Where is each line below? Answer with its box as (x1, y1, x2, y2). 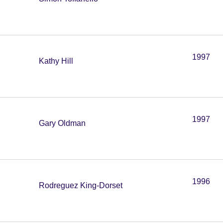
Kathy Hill (39, 57, 73, 65)
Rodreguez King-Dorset (39, 181, 122, 190)
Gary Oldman (39, 119, 86, 127)
